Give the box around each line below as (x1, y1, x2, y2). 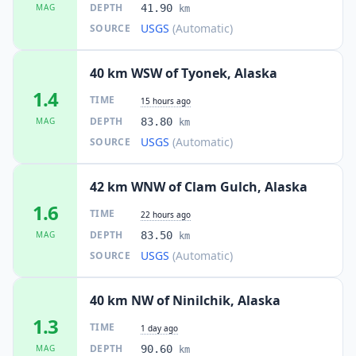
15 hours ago (141, 95, 191, 106)
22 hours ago (141, 208, 191, 220)
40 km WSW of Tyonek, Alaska (90, 64, 277, 82)
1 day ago (141, 322, 178, 334)
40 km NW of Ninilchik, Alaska (90, 291, 281, 309)
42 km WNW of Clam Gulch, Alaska (90, 177, 308, 195)
